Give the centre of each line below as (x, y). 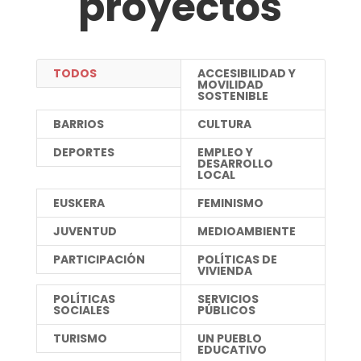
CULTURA (224, 124)
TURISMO (80, 339)
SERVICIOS (228, 299)
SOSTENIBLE (232, 96)
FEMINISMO (230, 203)
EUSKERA (79, 203)
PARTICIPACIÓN (99, 260)
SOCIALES (81, 311)
